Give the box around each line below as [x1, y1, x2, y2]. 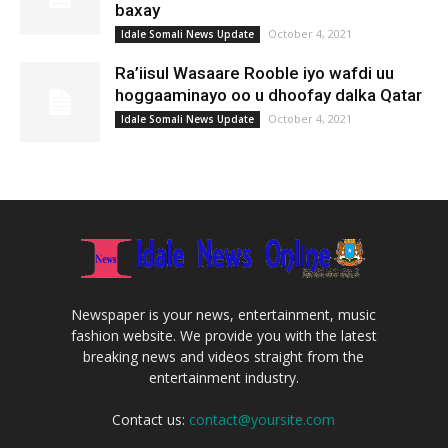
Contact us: [112, 409, 190, 429]
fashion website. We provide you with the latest [70, 325, 377, 345]
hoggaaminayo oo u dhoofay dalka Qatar [115, 85, 422, 105]
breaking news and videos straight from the [83, 346, 365, 366]
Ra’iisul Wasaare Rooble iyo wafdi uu [115, 63, 394, 83]
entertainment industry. [148, 367, 299, 387]
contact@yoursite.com [189, 409, 336, 429]
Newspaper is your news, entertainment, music [71, 304, 377, 324]
